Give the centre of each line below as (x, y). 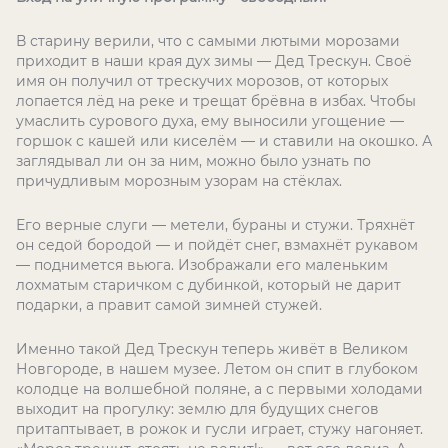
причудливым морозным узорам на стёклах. (179, 181)
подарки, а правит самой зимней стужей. (169, 305)
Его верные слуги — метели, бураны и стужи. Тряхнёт (215, 225)
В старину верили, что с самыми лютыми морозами (208, 41)
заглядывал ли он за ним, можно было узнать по (193, 161)
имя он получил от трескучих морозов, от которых (202, 81)
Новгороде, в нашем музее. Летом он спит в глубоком (217, 369)
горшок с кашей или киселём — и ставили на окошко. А (224, 141)
